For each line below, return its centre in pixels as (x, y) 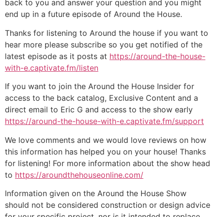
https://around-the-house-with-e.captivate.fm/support (104, 121)
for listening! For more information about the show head (108, 163)
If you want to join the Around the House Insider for (100, 86)
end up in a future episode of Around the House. (93, 14)
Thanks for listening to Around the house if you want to (107, 33)
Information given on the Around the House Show (96, 193)
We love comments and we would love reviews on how (106, 140)
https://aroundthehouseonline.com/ (79, 175)
